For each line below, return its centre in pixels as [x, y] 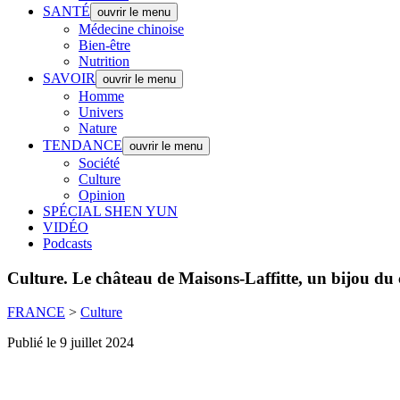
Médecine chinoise [131, 29]
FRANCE [36, 312]
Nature [98, 128]
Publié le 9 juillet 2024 [71, 343]
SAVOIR [69, 78]
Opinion [102, 195]
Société [99, 163]
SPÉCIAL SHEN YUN [110, 211]
